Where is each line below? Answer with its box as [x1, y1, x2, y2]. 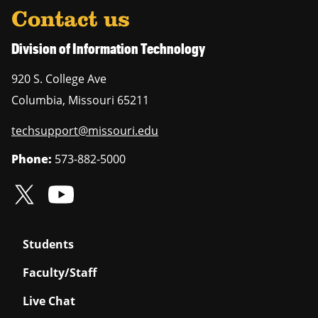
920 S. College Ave [11, 70, 106, 87]
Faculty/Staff [23, 264, 97, 280]
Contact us [11, 9, 130, 32]
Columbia [11, 92, 62, 108]
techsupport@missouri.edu [11, 122, 158, 138]
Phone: [11, 150, 52, 167]
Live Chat [23, 292, 75, 309]
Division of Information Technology [11, 39, 205, 57]
